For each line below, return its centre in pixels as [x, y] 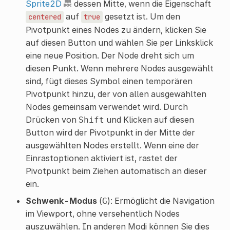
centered [44, 17]
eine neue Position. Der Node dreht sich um [110, 55]
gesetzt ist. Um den [141, 16]
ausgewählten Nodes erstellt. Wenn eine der [112, 145]
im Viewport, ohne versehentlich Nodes [102, 213]
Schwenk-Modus [61, 200]
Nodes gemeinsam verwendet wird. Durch [107, 107]
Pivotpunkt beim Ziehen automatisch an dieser [116, 171]
